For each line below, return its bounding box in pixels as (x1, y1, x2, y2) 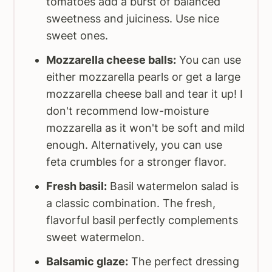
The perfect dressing (128, 255, 240, 268)
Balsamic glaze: (46, 255, 129, 268)
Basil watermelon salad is (107, 180, 239, 193)
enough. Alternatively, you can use (46, 138, 223, 152)
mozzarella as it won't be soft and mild (46, 121, 245, 135)
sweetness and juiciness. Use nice (46, 12, 220, 25)
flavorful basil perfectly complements (46, 214, 239, 227)
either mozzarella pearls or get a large (46, 70, 241, 84)
